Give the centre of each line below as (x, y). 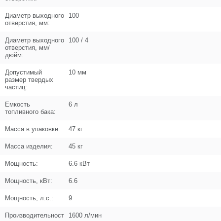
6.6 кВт (79, 164)
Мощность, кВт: (29, 181)
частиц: (16, 87)
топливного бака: (30, 112)
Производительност (35, 215)
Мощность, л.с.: (29, 198)
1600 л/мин (85, 215)
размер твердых (29, 80)
